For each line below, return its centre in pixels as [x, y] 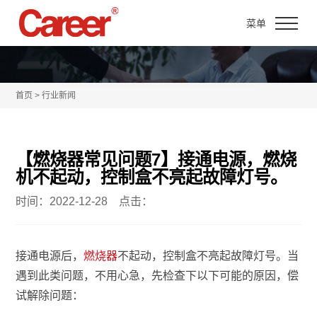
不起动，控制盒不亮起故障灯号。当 [208, 256]
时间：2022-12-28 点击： [85, 202]
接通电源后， [50, 256]
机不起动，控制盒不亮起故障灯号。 [152, 178]
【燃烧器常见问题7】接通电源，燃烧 [156, 160]
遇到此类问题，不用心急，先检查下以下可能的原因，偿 [157, 276]
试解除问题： [50, 296]
